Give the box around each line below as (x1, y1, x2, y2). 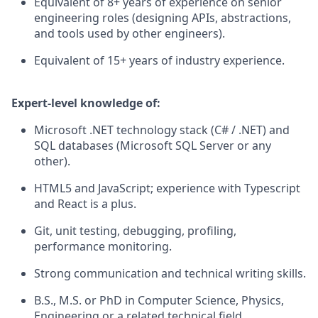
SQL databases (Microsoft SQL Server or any (34, 138, 271, 153)
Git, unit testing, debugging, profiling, (34, 223, 236, 238)
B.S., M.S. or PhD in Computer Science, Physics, (34, 292, 284, 308)
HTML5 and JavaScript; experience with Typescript (34, 180, 300, 196)
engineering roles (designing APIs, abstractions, (34, 10, 291, 26)
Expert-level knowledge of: (11, 95, 160, 111)
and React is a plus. (34, 196, 136, 212)
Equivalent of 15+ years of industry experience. (34, 53, 285, 68)
